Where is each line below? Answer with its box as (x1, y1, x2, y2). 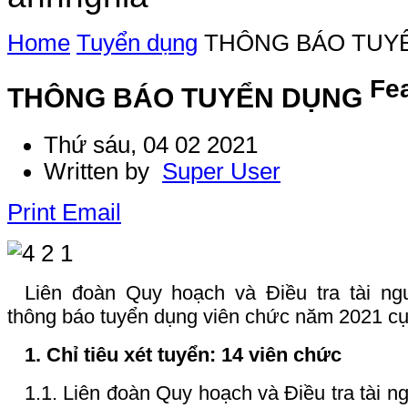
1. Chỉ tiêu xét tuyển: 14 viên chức (24, 342, 342, 366)
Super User (162, 158, 280, 184)
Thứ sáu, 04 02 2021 (44, 131, 258, 158)
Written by (44, 158, 162, 184)
